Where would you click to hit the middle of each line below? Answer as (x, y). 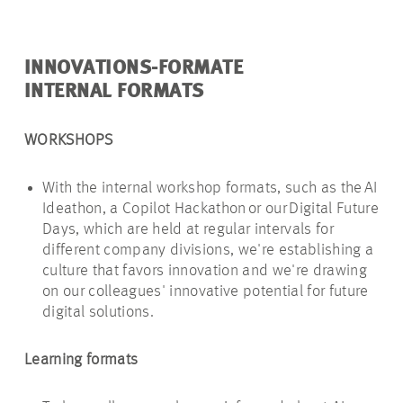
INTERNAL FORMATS (114, 92)
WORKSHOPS (68, 141)
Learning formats (81, 360)
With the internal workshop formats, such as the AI (210, 188)
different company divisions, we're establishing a (208, 251)
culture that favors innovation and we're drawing (205, 271)
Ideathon (72, 209)
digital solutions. (99, 313)
